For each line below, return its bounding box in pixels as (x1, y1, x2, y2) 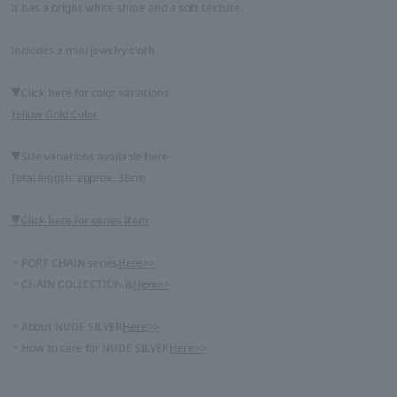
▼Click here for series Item (11, 212, 148, 228)
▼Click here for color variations (11, 84, 169, 100)
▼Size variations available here (11, 148, 168, 164)
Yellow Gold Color (11, 105, 97, 121)
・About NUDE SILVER (11, 318, 122, 334)
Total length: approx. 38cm (11, 169, 145, 185)
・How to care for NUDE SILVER (11, 339, 169, 355)
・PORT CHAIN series (11, 254, 118, 270)
